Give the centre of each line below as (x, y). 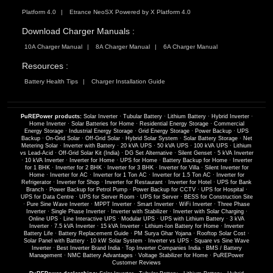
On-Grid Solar (62, 139)
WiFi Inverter (196, 204)
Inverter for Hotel (190, 183)
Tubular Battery (142, 117)
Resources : (45, 66)
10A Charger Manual (53, 47)
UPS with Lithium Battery (192, 219)
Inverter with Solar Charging (208, 212)
